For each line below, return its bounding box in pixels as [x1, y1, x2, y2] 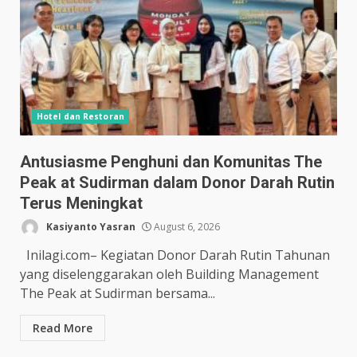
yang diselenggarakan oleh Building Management [20, 265, 319, 284]
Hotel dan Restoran [37, 111, 124, 123]
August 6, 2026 [151, 219, 220, 233]
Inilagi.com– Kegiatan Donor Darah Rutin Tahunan [20, 246, 330, 265]
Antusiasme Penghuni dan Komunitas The [20, 152, 322, 172]
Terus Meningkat [20, 194, 143, 214]
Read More [33, 320, 92, 336]
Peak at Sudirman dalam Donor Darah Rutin [20, 173, 335, 193]
